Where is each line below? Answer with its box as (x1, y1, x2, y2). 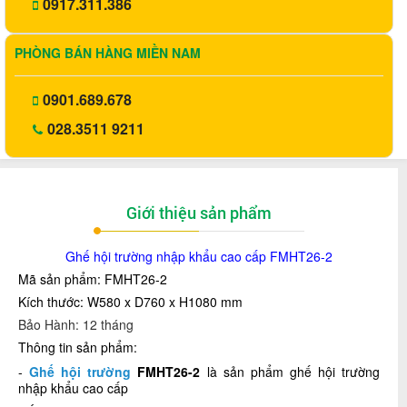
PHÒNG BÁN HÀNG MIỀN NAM (15, 44, 201, 62)
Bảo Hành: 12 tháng (18, 315, 134, 333)
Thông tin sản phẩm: (18, 338, 137, 356)
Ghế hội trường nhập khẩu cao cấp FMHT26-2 (65, 247, 333, 265)
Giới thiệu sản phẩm (126, 202, 272, 223)
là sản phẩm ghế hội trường (200, 362, 381, 381)
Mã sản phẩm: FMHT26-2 (18, 270, 167, 288)
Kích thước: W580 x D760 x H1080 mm (18, 293, 243, 311)
